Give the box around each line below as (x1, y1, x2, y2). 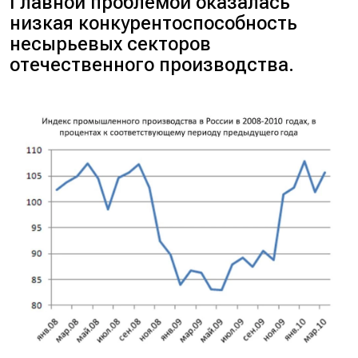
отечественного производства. (10, 54, 295, 77)
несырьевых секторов (10, 33, 212, 56)
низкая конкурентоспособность (10, 12, 298, 35)
